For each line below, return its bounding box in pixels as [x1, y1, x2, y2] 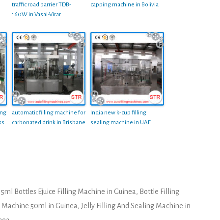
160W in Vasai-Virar [12, 11, 61, 18]
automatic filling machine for [12, 109, 85, 116]
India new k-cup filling [90, 109, 146, 116]
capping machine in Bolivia [90, 1, 159, 8]
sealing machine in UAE [90, 119, 151, 126]
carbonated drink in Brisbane [12, 119, 85, 126]
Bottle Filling [139, 187, 179, 195]
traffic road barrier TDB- [12, 1, 71, 8]
